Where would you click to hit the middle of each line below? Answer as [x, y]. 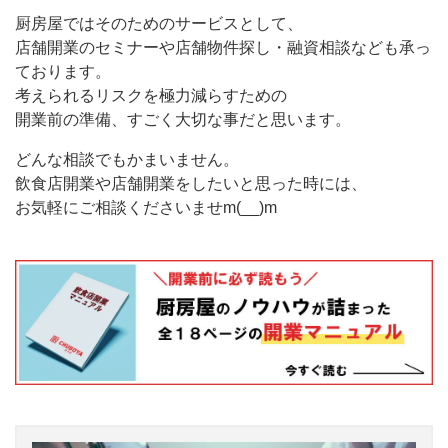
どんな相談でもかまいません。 [127, 160]
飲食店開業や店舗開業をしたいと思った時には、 [191, 184]
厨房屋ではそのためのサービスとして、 [159, 24]
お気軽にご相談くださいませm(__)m [146, 208]
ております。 [63, 72]
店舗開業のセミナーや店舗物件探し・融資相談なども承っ [223, 48]
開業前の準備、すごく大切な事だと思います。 [183, 120]
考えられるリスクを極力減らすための [151, 96]
